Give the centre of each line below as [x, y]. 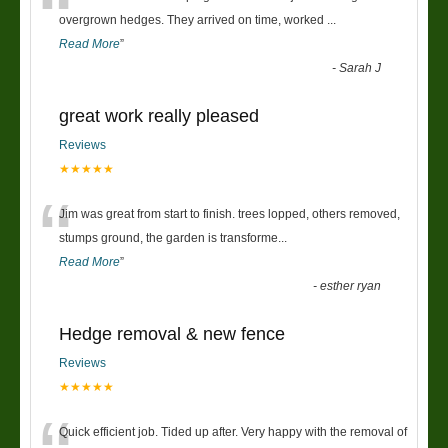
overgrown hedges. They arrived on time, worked [193, 19]
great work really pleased [159, 115]
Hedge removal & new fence [172, 333]
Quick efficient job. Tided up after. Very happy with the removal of [233, 431]
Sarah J [360, 67]
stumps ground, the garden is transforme [168, 237]
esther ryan [351, 285]
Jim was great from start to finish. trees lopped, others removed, [229, 213]
